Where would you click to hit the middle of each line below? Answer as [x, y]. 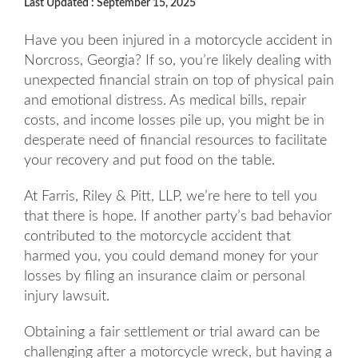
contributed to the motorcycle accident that [157, 237]
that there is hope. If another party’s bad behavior [178, 217]
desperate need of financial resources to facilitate [175, 141]
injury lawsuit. [67, 296]
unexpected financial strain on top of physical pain [179, 81]
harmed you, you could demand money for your [171, 257]
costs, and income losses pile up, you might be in [174, 121]
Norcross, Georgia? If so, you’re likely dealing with [178, 61]
